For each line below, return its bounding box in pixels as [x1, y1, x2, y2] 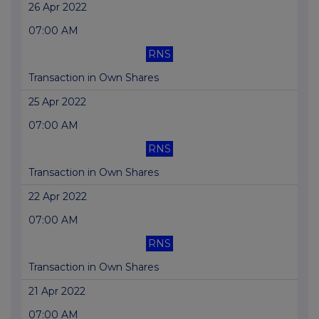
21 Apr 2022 [28, 285, 85, 298]
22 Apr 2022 [28, 190, 87, 204]
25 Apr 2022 [28, 95, 86, 109]
